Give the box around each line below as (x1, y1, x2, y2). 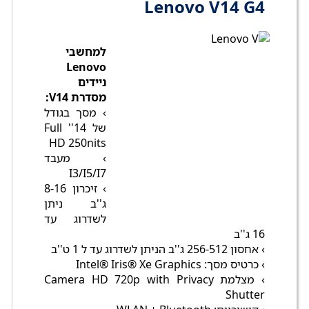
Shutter (226, 287, 265, 303)
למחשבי (66, 44, 106, 60)
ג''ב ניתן (44, 196, 106, 212)
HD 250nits (49, 135, 106, 151)
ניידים (78, 74, 106, 90)
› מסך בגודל (44, 105, 106, 121)
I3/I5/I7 (69, 166, 106, 181)
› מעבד (44, 150, 106, 166)
